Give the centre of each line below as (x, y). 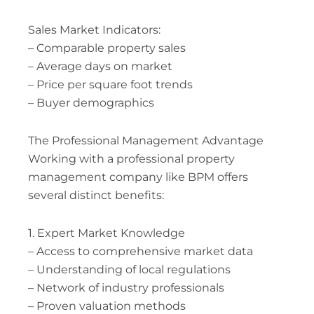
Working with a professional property (131, 158)
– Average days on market (100, 66)
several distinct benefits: (96, 195)
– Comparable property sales (107, 48)
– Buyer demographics (91, 102)
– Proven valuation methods (107, 306)
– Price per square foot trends (110, 84)
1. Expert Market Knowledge (106, 233)
